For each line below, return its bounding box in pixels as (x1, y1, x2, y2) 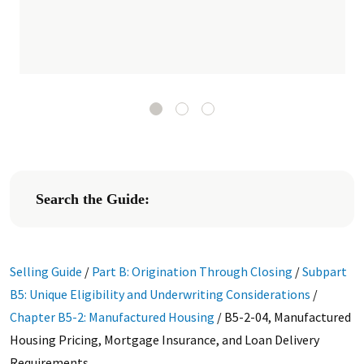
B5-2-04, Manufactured (223, 309, 351, 325)
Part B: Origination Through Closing (91, 263, 292, 279)
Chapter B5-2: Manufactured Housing (9, 309, 214, 325)
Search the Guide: (35, 191, 149, 207)
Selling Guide (9, 263, 82, 279)
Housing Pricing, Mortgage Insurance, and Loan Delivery (9, 331, 319, 348)
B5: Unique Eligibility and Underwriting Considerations (9, 286, 310, 302)
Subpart (301, 263, 347, 279)
